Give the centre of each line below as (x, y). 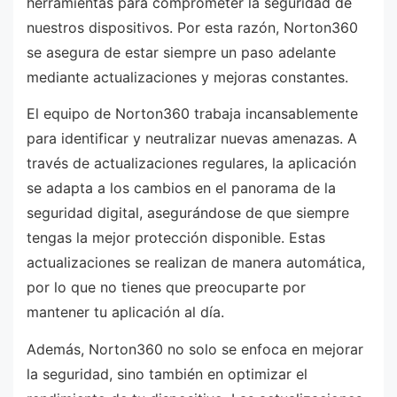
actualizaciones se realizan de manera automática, (196, 263)
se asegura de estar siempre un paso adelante (181, 52)
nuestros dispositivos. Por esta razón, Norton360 (192, 27)
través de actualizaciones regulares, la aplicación (191, 163)
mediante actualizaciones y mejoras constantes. (187, 77)
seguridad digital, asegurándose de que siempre (188, 213)
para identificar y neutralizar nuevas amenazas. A (192, 139)
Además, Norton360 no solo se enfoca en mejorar (195, 350)
